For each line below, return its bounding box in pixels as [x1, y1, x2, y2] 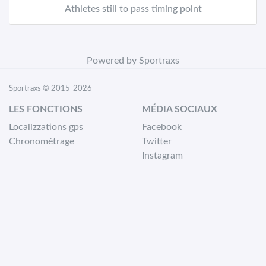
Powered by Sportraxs [87, 56, 179, 65]
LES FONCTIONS [9, 104, 83, 114]
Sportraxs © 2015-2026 [9, 85, 92, 92]
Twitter [142, 137, 172, 146]
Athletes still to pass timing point [64, 4, 202, 14]
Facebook [142, 122, 182, 132]
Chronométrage [9, 137, 74, 146]
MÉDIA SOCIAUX [142, 104, 217, 114]
